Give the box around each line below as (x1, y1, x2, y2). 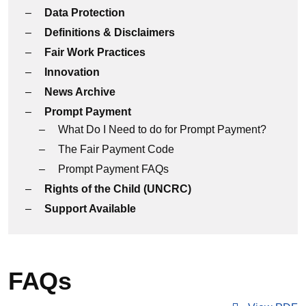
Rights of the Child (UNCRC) (44, 183, 191, 195)
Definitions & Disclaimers (44, 27, 175, 38)
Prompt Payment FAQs (58, 163, 169, 175)
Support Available (44, 203, 136, 214)
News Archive (44, 86, 115, 98)
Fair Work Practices (44, 46, 145, 58)
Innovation (44, 66, 100, 78)
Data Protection (44, 7, 125, 18)
